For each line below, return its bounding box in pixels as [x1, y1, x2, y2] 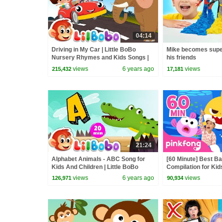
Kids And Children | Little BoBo [52, 163, 138, 170]
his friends [166, 54, 196, 61]
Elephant [52, 62, 76, 69]
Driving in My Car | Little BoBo [52, 46, 136, 53]
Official [166, 171, 186, 178]
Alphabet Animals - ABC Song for [52, 155, 145, 163]
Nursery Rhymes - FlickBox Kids [52, 171, 144, 178]
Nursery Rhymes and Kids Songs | [52, 54, 149, 61]
